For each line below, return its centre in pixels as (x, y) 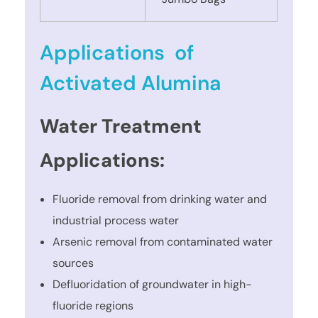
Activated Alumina (131, 83)
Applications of (117, 53)
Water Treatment (121, 126)
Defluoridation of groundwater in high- (152, 284)
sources (73, 263)
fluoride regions (93, 305)
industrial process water (115, 220)
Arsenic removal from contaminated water (162, 241)
